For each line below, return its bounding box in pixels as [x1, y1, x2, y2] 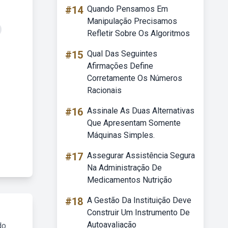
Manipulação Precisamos [87, 16, 177, 26]
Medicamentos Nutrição [87, 175, 172, 185]
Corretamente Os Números [87, 73, 182, 83]
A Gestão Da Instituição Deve [87, 195, 191, 205]
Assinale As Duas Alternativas [87, 106, 194, 116]
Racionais [87, 85, 122, 95]
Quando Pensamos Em [87, 4, 168, 14]
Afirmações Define [87, 61, 153, 71]
